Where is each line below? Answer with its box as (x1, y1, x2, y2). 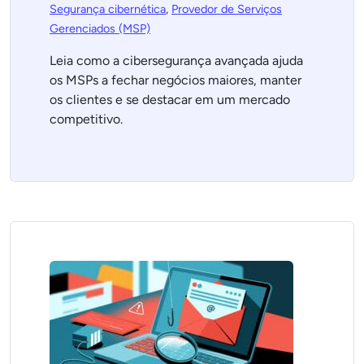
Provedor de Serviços (171, 2, 282, 16)
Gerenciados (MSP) (50, 21, 150, 36)
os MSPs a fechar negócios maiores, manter (50, 72, 301, 88)
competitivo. (50, 111, 123, 127)
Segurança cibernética (50, 2, 166, 16)
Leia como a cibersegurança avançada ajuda (50, 53, 303, 68)
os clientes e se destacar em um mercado (50, 92, 290, 107)
